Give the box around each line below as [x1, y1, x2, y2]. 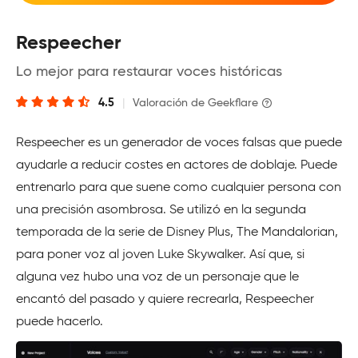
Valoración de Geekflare [133, 97, 258, 109]
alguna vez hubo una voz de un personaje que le [16, 271, 299, 284]
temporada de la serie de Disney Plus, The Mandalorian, [16, 226, 338, 240]
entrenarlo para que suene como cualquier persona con [16, 181, 341, 195]
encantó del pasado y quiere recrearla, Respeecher [16, 293, 314, 307]
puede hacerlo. [16, 316, 103, 329]
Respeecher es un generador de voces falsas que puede [16, 137, 342, 150]
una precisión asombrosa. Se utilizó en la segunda [16, 204, 306, 217]
